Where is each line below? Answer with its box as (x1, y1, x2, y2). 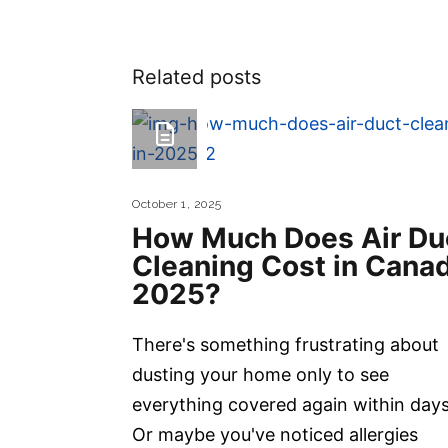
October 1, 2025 (132, 197, 222, 211)
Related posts (132, 65, 261, 89)
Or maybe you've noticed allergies (132, 424, 418, 445)
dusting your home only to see (132, 364, 389, 385)
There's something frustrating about (132, 334, 439, 355)
